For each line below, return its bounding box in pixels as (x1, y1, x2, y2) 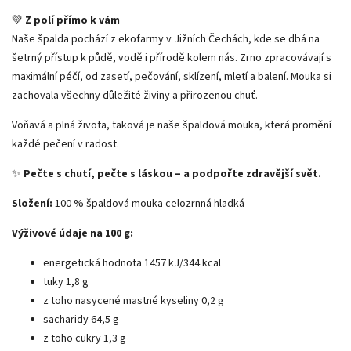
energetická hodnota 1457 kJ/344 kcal (43, 255, 221, 271)
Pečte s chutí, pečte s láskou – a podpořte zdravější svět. (24, 165, 321, 182)
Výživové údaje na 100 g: (12, 225, 133, 241)
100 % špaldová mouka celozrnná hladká (55, 195, 244, 212)
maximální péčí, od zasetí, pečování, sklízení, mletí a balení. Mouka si (12, 68, 331, 85)
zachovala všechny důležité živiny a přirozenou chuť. (12, 87, 258, 103)
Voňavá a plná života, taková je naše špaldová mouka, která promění (12, 117, 331, 133)
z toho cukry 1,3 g (43, 330, 126, 346)
